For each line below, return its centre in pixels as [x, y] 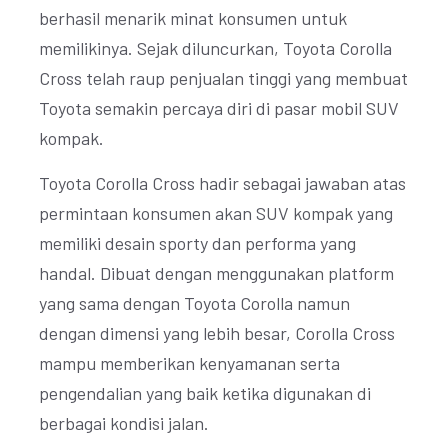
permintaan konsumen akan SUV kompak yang [216, 213]
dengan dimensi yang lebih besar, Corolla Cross [217, 333]
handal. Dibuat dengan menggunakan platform [216, 273]
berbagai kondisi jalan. [124, 423]
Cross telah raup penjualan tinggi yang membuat [223, 78]
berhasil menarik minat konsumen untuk [193, 18]
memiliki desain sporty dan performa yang [197, 243]
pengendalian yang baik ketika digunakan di [205, 393]
